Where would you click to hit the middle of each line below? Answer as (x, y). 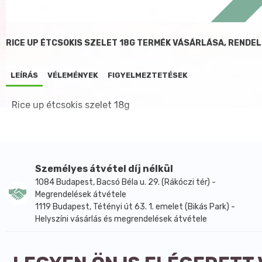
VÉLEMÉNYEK (73, 75)
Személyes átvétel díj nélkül (104, 168)
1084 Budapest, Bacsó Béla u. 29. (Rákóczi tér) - (125, 182)
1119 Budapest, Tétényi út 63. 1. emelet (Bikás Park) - (135, 206)
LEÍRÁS (24, 75)
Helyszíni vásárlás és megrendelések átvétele (121, 219)
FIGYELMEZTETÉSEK (148, 75)
